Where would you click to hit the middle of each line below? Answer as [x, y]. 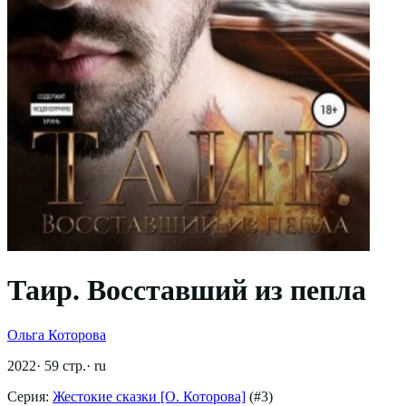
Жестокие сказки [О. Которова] [149, 396]
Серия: [30, 396]
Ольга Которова [57, 334]
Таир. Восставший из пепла [187, 290]
